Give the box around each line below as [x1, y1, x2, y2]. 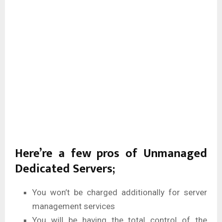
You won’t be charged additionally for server [32, 187, 207, 198]
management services [32, 201, 115, 212]
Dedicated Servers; [15, 159, 115, 179]
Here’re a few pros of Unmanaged [15, 144, 207, 164]
